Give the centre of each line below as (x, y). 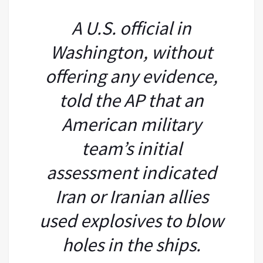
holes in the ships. (131, 245)
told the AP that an (131, 100)
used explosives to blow (131, 220)
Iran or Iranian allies (131, 196)
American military (131, 124)
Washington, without (131, 52)
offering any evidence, (131, 76)
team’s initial (131, 148)
